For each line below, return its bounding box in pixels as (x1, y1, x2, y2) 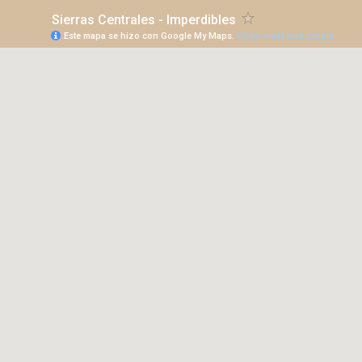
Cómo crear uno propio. (237, 31, 337, 41)
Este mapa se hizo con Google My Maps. (64, 31, 237, 41)
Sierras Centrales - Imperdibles (52, 12, 236, 27)
